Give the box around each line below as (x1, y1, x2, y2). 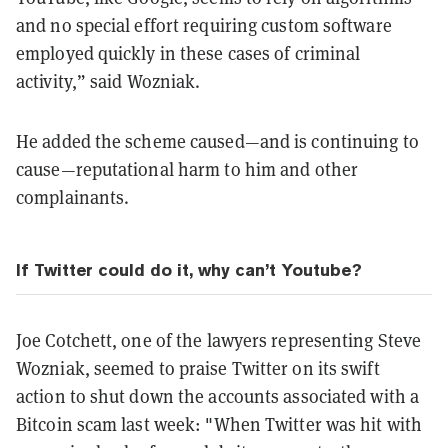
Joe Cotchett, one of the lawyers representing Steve (16, 328, 422, 352)
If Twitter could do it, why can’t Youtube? (16, 259, 362, 280)
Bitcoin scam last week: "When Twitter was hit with (16, 412, 423, 436)
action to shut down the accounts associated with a (16, 384, 420, 408)
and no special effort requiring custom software (16, 13, 392, 37)
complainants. (16, 185, 130, 209)
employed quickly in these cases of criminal (16, 41, 361, 65)
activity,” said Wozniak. (16, 69, 201, 93)
